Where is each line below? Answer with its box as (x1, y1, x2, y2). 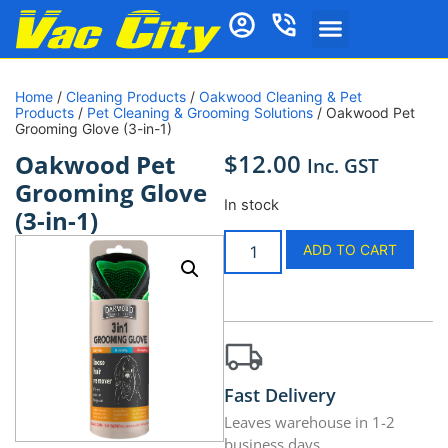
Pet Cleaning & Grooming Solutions (87, 104, 313, 122)
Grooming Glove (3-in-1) (15, 120, 172, 138)
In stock (224, 195, 279, 214)
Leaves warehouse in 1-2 (224, 412, 395, 433)
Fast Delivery (224, 383, 336, 408)
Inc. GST (307, 152, 379, 180)
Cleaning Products (66, 88, 186, 106)
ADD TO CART (303, 241, 398, 259)
